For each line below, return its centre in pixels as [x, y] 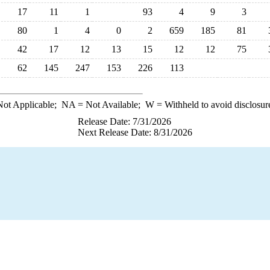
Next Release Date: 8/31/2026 [135, 132]
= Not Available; [110, 105]
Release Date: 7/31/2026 [124, 121]
